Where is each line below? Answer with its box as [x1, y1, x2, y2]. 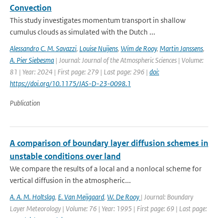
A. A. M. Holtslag [10, 192, 55, 201]
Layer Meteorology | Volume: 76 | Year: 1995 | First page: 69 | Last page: [10, 204, 207, 213]
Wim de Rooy [121, 44, 157, 53]
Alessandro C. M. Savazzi [10, 44, 76, 53]
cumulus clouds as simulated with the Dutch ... [10, 27, 155, 36]
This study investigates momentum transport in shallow [10, 16, 185, 25]
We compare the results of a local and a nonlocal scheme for [10, 164, 201, 173]
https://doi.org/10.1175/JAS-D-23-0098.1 [10, 79, 131, 88]
